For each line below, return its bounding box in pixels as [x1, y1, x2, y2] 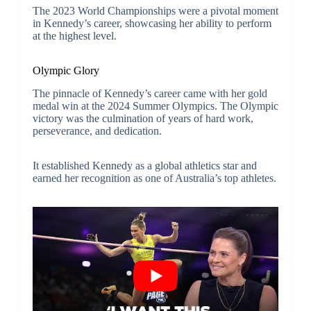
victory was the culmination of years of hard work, [32, 112, 253, 125]
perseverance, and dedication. [32, 125, 162, 137]
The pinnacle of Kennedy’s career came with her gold [32, 87, 267, 100]
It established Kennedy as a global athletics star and [32, 160, 257, 172]
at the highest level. [32, 30, 117, 42]
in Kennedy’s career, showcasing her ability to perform [32, 17, 271, 30]
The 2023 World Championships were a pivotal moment [32, 5, 278, 17]
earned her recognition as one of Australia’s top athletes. [32, 172, 276, 185]
